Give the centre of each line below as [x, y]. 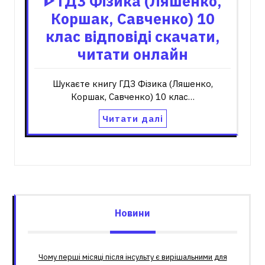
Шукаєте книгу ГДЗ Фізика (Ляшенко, [132, 84]
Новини [132, 213]
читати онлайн [132, 54]
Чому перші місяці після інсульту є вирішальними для [132, 257]
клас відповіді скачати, [132, 36]
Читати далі [132, 119]
